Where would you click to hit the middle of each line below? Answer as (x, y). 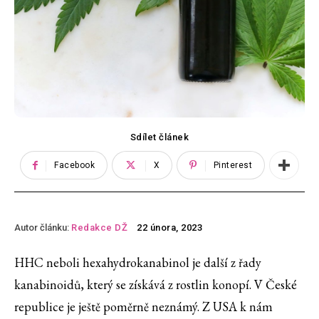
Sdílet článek (159, 137)
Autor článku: (42, 227)
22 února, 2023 (169, 228)
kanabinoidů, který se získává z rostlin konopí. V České (156, 285)
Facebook (75, 166)
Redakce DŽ (99, 227)
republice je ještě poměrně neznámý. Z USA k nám (143, 307)
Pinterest (233, 166)
